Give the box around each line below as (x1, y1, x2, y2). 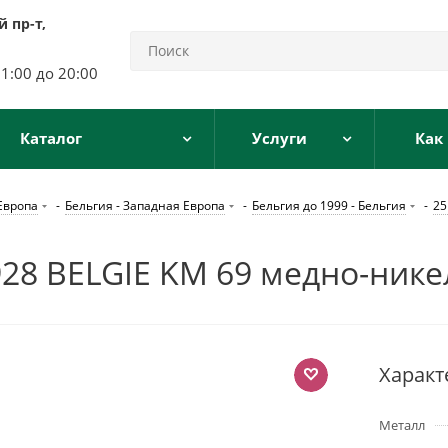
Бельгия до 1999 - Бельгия (252, 197, 406, 214)
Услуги (251, 128, 307, 148)
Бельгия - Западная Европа (65, 197, 225, 214)
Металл (379, 416, 425, 434)
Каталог (20, 128, 82, 148)
